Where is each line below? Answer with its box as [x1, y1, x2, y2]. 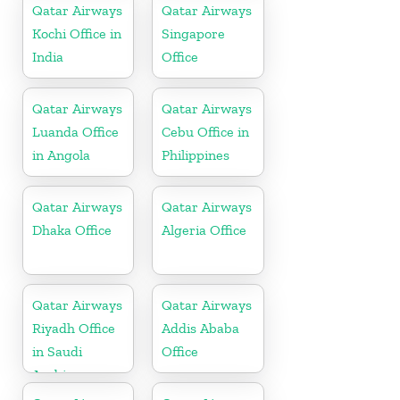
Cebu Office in [162, 123, 250, 141]
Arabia [32, 366, 73, 384]
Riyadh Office [32, 320, 115, 337]
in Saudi [32, 343, 82, 361]
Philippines [162, 146, 230, 164]
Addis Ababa [162, 320, 240, 337]
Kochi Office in [32, 25, 121, 43]
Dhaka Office [32, 221, 112, 239]
